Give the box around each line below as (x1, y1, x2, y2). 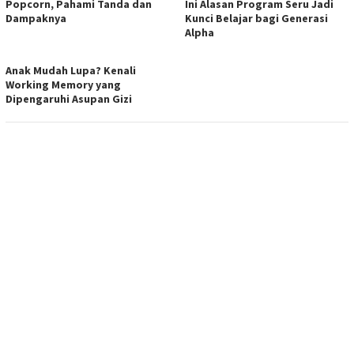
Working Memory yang (6, 77, 121, 92)
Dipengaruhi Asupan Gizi (6, 92, 132, 107)
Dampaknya (6, 11, 69, 26)
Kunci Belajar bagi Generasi (185, 11, 328, 26)
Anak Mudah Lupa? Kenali (6, 63, 136, 78)
